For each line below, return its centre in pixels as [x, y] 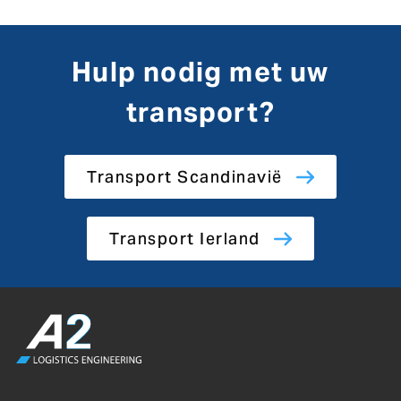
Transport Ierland [185, 239]
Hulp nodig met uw [200, 72]
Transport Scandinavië [185, 177]
